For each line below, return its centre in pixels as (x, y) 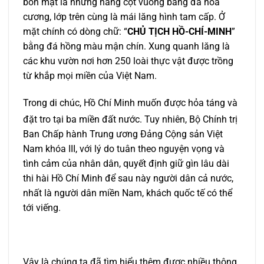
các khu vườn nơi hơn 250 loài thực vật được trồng (128, 61)
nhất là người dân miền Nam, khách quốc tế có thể (128, 193)
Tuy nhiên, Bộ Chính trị (190, 120)
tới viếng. (42, 208)
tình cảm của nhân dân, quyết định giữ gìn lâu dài (126, 164)
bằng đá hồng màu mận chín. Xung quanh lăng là (126, 46)
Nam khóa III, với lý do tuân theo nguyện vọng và (124, 149)
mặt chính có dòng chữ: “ (75, 31)
